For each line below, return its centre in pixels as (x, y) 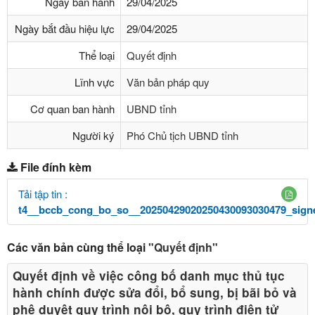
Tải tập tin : (43, 193)
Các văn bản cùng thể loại (78, 247)
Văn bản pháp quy (168, 82)
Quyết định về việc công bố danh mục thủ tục (149, 275)
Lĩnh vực (95, 82)
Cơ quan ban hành (72, 109)
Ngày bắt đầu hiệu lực (65, 28)
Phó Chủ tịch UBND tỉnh (182, 135)
